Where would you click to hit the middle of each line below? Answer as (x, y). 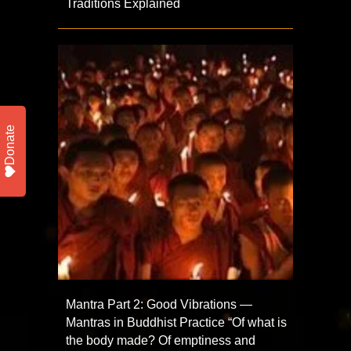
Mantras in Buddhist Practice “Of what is (176, 323)
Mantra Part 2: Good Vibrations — (159, 305)
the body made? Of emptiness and (161, 341)
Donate (10, 145)
